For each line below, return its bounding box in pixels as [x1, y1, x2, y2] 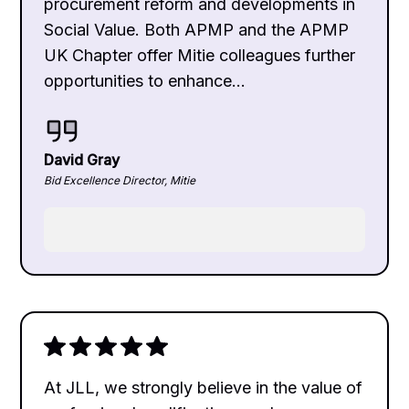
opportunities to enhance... [44, 71, 246, 90]
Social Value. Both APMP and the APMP [44, 20, 350, 39]
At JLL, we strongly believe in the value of [44, 378, 363, 397]
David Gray [44, 151, 121, 169]
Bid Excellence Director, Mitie [44, 173, 196, 187]
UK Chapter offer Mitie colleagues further [44, 46, 356, 65]
